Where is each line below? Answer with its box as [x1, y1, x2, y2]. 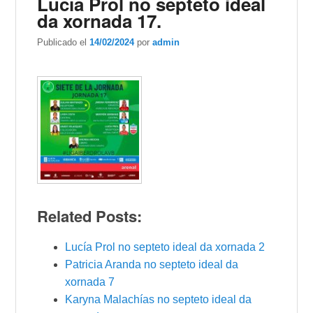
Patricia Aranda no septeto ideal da [65, 258, 239, 270]
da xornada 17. [37, 8, 162, 34]
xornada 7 [65, 275, 115, 288]
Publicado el [37, 37, 90, 48]
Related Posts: [37, 204, 143, 227]
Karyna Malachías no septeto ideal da [65, 293, 252, 305]
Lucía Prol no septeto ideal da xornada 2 [65, 240, 265, 253]
